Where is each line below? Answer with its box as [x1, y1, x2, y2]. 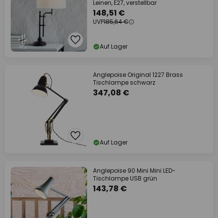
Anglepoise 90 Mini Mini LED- [93, 166, 176, 175]
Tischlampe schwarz [93, 78, 155, 87]
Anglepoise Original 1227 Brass [93, 71, 183, 79]
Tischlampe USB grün [93, 174, 157, 182]
